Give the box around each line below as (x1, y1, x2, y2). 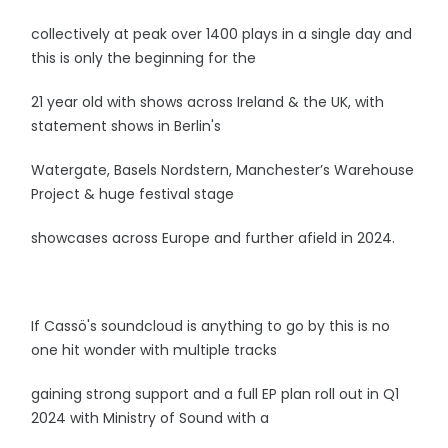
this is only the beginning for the (31, 48, 257, 68)
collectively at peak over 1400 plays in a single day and (31, 24, 413, 44)
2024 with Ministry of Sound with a (31, 408, 270, 428)
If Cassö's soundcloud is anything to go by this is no (31, 316, 391, 336)
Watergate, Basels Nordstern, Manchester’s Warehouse (31, 160, 415, 180)
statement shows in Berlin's (31, 116, 222, 136)
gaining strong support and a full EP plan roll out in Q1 (31, 384, 400, 404)
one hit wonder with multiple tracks (31, 340, 278, 360)
